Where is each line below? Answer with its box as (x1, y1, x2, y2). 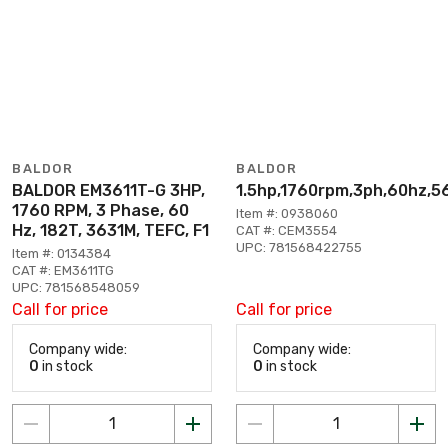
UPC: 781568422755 (236, 240, 362, 255)
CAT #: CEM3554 (236, 223, 337, 238)
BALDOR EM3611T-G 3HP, (12, 181, 205, 200)
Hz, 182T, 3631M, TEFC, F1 (12, 221, 209, 240)
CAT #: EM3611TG (12, 263, 114, 278)
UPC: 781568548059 (12, 280, 140, 295)
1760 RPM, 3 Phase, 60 (12, 201, 189, 220)
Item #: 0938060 (236, 206, 338, 221)
